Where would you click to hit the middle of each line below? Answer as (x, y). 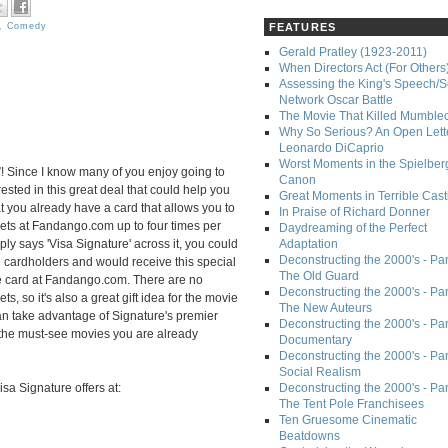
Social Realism (320, 372)
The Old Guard (319, 276)
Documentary (315, 340)
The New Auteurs (325, 308)
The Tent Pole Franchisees (351, 404)
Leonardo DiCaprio (331, 148)
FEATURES (302, 27)
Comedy (27, 25)
